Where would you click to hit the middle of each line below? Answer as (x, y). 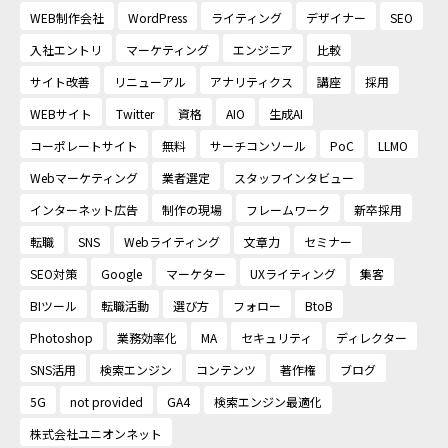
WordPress (157, 18)
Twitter (135, 114)
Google (121, 274)
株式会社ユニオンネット (96, 434)
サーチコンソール (258, 146)
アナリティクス (251, 82)
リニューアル (150, 82)
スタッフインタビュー (294, 178)
